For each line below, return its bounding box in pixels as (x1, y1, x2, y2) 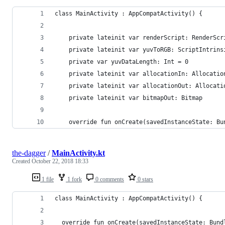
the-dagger (12, 148, 46, 157)
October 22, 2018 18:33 (32, 157, 88, 165)
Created (12, 157, 32, 165)
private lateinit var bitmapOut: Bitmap (55, 94, 202, 101)
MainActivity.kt (52, 148, 105, 157)
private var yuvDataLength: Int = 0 (55, 58, 188, 65)
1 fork (66, 175, 82, 183)
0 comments (94, 175, 124, 183)
